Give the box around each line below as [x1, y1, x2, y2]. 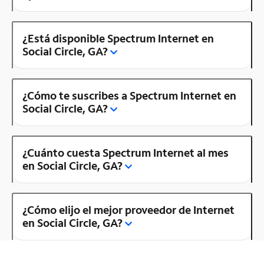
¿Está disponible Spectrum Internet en [22, 31, 214, 45]
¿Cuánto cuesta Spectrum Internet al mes [22, 145, 229, 160]
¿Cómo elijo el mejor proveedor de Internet [22, 202, 235, 217]
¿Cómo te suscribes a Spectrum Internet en [22, 88, 236, 103]
